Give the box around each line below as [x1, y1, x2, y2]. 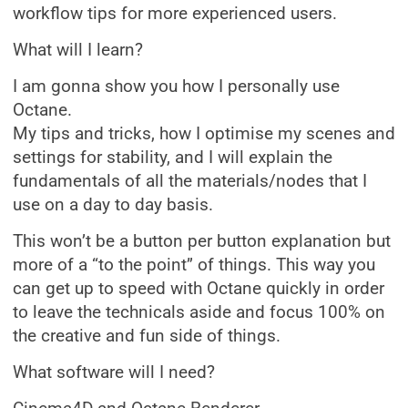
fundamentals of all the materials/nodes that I [13, 171, 367, 191]
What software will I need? [13, 362, 215, 382]
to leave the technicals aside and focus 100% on [13, 302, 385, 322]
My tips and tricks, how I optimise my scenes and [13, 124, 395, 144]
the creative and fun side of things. [13, 326, 280, 346]
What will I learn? [13, 40, 143, 60]
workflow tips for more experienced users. [13, 4, 337, 24]
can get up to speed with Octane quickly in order [13, 279, 384, 299]
